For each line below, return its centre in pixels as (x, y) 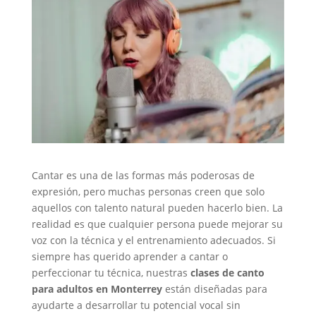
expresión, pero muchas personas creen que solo (148, 191)
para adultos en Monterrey (97, 288)
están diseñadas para (214, 288)
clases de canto (227, 272)
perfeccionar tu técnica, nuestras (111, 272)
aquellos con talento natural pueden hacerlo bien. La (157, 207)
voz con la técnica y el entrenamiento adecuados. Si (153, 240)
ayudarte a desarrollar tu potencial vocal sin (136, 305)
